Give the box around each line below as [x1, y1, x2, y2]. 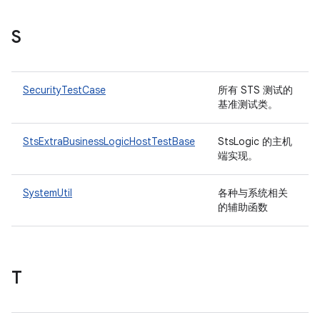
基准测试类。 [218, 98, 281, 111]
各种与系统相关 [218, 186, 288, 199]
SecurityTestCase [23, 84, 106, 96]
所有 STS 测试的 [218, 84, 293, 96]
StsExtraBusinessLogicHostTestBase [23, 135, 195, 148]
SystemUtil [23, 186, 72, 199]
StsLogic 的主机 [218, 135, 292, 148]
